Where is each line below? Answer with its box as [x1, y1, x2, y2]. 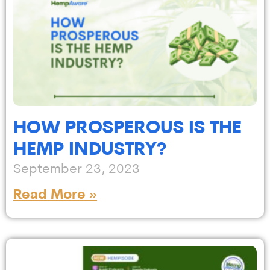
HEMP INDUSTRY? [13, 141, 166, 160]
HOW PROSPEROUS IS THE [13, 119, 242, 139]
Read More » [13, 189, 97, 203]
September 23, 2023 [13, 163, 140, 177]
